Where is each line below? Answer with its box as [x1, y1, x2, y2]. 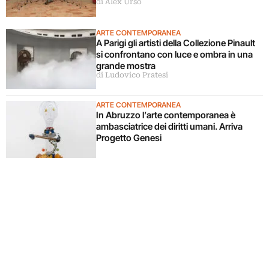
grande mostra [96, 60, 156, 72]
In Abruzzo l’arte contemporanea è [96, 109, 235, 121]
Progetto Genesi [96, 132, 162, 144]
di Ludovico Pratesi [96, 71, 168, 80]
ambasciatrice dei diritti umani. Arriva [96, 121, 243, 133]
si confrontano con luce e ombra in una [96, 49, 253, 61]
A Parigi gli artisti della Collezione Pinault [96, 37, 255, 49]
